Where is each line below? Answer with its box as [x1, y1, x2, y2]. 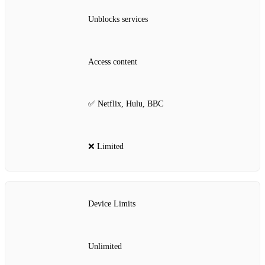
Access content [88, 57, 137, 66]
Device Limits [88, 199, 135, 209]
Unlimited [88, 241, 122, 251]
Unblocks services [88, 15, 148, 24]
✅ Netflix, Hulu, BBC [88, 99, 163, 109]
